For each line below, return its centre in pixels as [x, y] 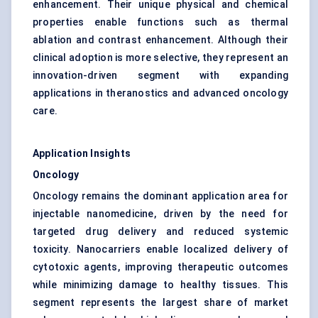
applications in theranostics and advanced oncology [160, 93]
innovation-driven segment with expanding [160, 76]
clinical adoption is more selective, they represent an [160, 58]
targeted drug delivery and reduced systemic [160, 232]
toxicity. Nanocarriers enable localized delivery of [160, 250]
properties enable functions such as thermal [160, 22]
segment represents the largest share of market [160, 303]
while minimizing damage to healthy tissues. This [160, 285]
